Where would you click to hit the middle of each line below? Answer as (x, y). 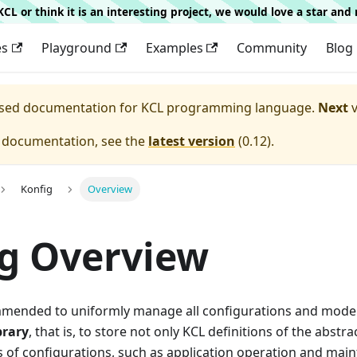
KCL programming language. (228, 108)
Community (271, 48)
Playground (77, 48)
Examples (174, 48)
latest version (192, 141)
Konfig (36, 189)
